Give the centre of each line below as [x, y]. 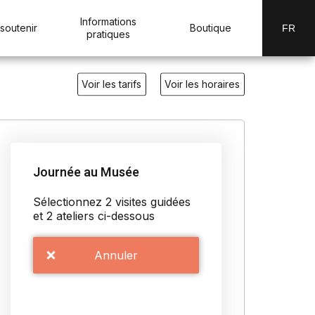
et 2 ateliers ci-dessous [94, 216]
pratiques [108, 34]
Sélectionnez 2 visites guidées [112, 202]
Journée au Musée [86, 173]
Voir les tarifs [112, 84]
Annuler [116, 255]
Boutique [211, 28]
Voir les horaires [202, 84]
